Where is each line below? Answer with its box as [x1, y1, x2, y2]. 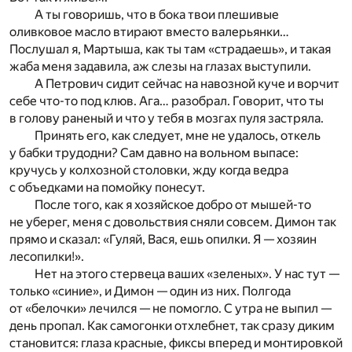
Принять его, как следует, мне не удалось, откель [35, 128, 321, 144]
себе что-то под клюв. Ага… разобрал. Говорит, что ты [9, 93, 324, 109]
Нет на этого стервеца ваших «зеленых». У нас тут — [35, 266, 339, 282]
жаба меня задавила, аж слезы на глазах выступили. [9, 59, 311, 75]
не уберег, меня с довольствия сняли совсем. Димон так [9, 214, 336, 230]
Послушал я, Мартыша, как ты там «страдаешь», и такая [9, 42, 331, 57]
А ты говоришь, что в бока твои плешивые [35, 7, 279, 23]
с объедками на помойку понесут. [9, 180, 205, 196]
